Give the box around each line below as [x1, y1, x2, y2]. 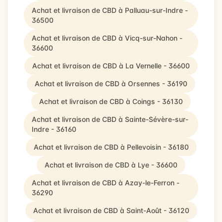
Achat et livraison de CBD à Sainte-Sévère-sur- [32, 115, 188, 123]
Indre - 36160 [32, 125, 76, 133]
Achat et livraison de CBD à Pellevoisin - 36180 [33, 143, 189, 151]
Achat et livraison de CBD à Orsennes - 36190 [35, 79, 187, 88]
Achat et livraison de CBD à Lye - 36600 [45, 161, 177, 169]
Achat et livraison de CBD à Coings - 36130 [39, 97, 183, 106]
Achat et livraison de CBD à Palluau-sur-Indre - [32, 6, 188, 14]
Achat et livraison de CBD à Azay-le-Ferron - [32, 178, 179, 187]
